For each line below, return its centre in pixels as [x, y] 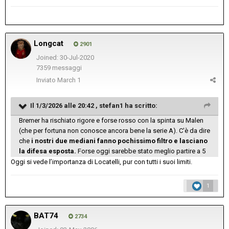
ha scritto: [140, 105]
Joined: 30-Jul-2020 [65, 57]
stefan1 [111, 105]
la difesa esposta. [48, 151]
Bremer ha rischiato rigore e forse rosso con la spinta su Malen [111, 120]
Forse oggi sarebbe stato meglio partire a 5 [141, 151]
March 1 [69, 80]
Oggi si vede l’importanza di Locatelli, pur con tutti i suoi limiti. [101, 162]
